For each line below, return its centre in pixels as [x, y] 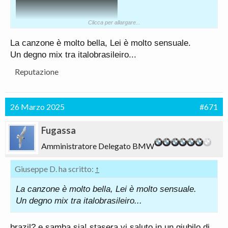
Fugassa [59, 130]
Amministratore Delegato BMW [98, 146]
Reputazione [37, 72]
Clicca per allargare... [114, 22]
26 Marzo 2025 [37, 107]
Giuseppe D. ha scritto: [55, 169]
